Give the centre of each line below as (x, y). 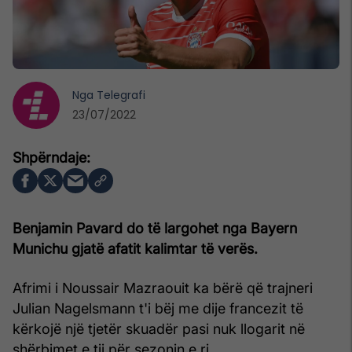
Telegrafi (121, 95)
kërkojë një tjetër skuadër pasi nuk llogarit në (159, 328)
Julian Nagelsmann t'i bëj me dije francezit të (158, 308)
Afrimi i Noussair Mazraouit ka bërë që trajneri (163, 288)
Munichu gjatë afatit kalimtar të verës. (135, 248)
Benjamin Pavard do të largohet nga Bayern (155, 228)
